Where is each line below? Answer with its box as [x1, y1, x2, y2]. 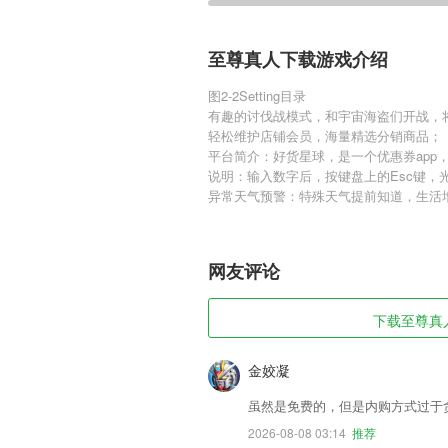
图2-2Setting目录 [208, 85, 306, 105]
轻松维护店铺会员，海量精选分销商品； [208, 125, 442, 145]
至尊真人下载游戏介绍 [208, 49, 388, 70]
